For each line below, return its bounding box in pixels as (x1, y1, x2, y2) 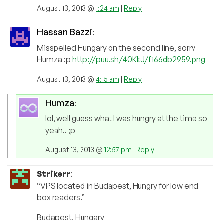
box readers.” (37, 192, 85, 202)
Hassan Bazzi (37, 26, 92, 37)
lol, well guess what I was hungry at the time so (45, 113, 207, 123)
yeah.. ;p (45, 125, 75, 135)
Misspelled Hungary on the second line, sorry (37, 42, 195, 53)
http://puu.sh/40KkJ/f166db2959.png (72, 54, 205, 64)
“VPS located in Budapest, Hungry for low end (37, 180, 198, 191)
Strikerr (37, 168, 70, 179)
